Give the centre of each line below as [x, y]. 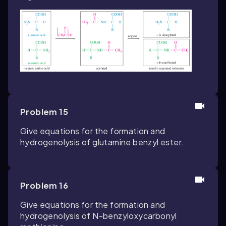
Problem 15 [44, 112]
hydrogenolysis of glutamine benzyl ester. [102, 142]
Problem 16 [44, 186]
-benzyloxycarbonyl [138, 216]
